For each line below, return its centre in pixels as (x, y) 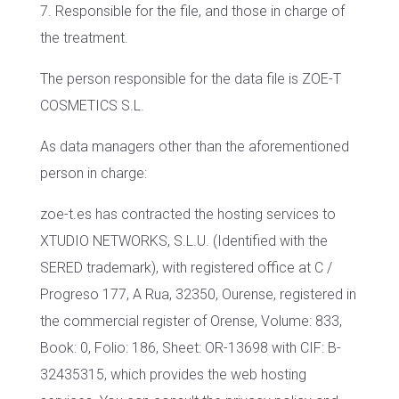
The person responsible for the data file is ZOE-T (190, 79)
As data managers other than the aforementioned (194, 147)
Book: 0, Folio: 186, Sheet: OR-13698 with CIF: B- (190, 348)
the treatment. (84, 38)
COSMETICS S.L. (92, 106)
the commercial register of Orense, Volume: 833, (191, 321)
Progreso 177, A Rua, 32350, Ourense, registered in (198, 294)
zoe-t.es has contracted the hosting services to (187, 214)
